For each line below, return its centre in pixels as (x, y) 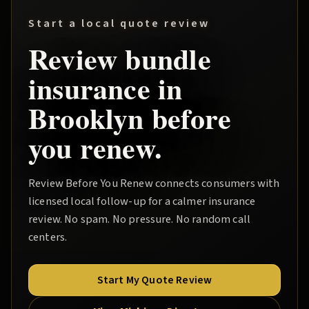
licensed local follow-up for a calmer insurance (142, 202)
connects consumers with (216, 184)
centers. (48, 238)
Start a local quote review (119, 23)
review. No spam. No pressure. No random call (140, 220)
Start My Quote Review (154, 280)
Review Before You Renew (91, 184)
